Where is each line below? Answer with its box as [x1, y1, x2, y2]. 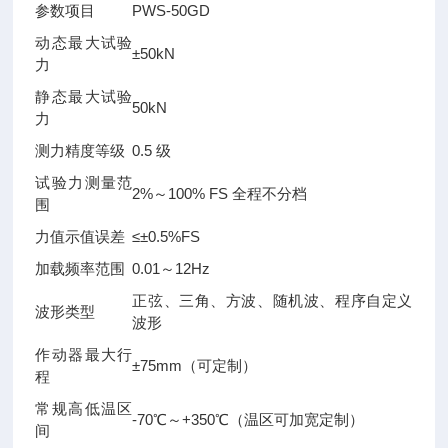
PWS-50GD [132, 2, 211, 19]
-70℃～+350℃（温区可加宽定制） [132, 411, 365, 428]
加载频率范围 [35, 260, 126, 277]
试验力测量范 [35, 174, 133, 191]
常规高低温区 [35, 400, 133, 417]
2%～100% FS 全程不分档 [132, 185, 308, 202]
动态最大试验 [35, 34, 133, 51]
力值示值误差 [35, 228, 126, 245]
